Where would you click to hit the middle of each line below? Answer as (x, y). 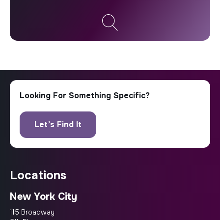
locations (42, 175)
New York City (43, 197)
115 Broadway (32, 212)
